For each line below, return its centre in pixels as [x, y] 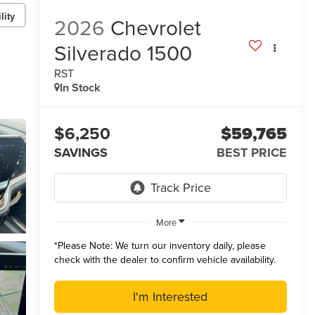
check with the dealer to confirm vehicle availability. [165, 260]
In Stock [80, 88]
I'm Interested [171, 297]
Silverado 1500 [123, 53]
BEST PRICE [252, 153]
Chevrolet [155, 28]
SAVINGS [81, 153]
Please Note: [85, 246]
